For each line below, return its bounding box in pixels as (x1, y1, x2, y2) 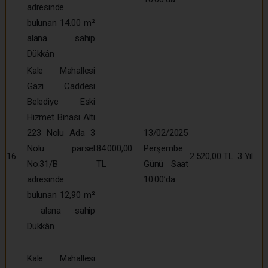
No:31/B (27, 158, 58, 169)
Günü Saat (144, 158, 188, 169)
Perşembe (144, 142, 183, 154)
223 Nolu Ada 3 (27, 127, 95, 138)
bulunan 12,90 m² (27, 189, 95, 200)
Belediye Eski (27, 96, 95, 107)
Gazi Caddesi (27, 80, 95, 92)
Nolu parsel (27, 142, 95, 154)
